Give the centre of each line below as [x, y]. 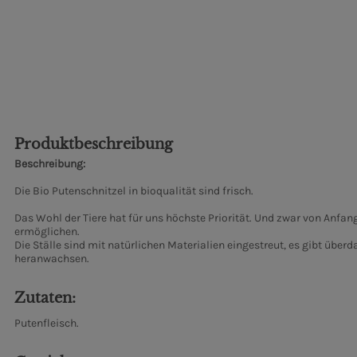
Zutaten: [45, 298]
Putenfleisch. [47, 324]
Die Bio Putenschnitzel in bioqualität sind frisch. [134, 191]
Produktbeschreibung [94, 145]
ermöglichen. [47, 232]
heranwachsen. [52, 259]
